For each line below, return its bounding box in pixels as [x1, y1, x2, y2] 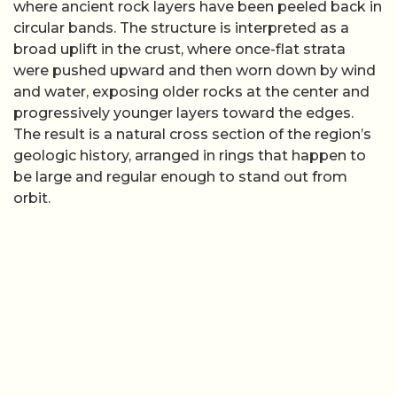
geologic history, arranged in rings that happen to [13, 147, 366, 165]
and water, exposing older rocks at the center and [13, 83, 370, 101]
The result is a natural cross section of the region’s [13, 126, 371, 144]
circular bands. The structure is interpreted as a [13, 19, 349, 37]
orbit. [13, 190, 51, 207]
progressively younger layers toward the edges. [13, 105, 354, 122]
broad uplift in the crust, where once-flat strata [13, 41, 346, 58]
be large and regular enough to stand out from [13, 168, 347, 186]
